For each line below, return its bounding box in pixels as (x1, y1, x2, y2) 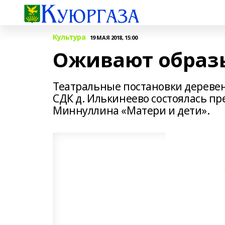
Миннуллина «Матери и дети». (53, 103, 210, 118)
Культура (53, 32, 86, 42)
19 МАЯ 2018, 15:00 (89, 33, 138, 41)
